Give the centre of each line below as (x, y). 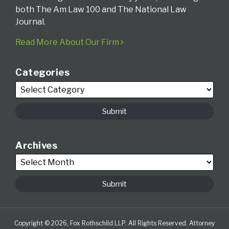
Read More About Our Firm (68, 42)
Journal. (30, 22)
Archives (36, 145)
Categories (42, 73)
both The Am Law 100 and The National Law (101, 10)
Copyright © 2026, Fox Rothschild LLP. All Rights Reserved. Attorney (114, 223)
